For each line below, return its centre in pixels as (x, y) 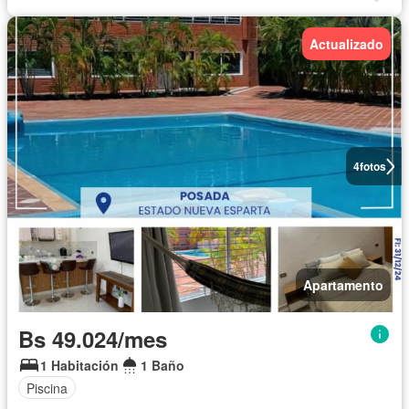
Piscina (47, 388)
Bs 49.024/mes (93, 339)
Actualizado (346, 44)
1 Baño (163, 366)
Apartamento (343, 285)
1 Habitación (79, 366)
